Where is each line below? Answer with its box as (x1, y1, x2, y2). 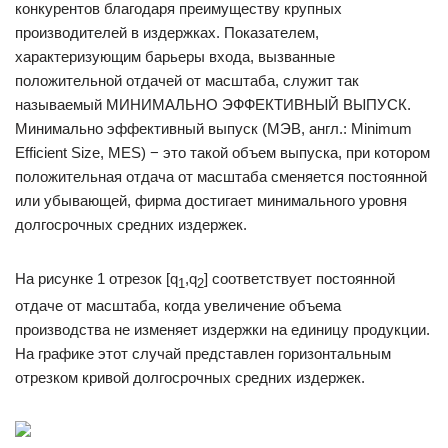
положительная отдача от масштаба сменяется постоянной (15, 168, 427, 185)
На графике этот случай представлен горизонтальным (15, 345, 391, 362)
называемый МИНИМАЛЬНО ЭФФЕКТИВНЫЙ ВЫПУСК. (15, 96, 411, 113)
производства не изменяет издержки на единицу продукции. (15, 321, 430, 338)
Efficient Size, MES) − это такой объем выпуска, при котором (15, 144, 430, 161)
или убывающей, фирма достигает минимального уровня (15, 192, 407, 209)
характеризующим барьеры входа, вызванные (15, 48, 335, 65)
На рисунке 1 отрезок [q (15, 270, 178, 287)
